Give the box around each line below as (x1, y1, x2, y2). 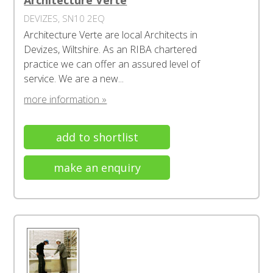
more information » (24, 93, 107, 106)
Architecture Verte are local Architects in (24, 28, 198, 41)
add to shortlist (55, 130, 138, 144)
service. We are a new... (24, 72, 124, 85)
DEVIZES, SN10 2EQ (24, 12, 105, 24)
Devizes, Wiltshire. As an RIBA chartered (24, 43, 197, 56)
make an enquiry (53, 160, 141, 175)
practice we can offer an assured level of (24, 57, 200, 71)
